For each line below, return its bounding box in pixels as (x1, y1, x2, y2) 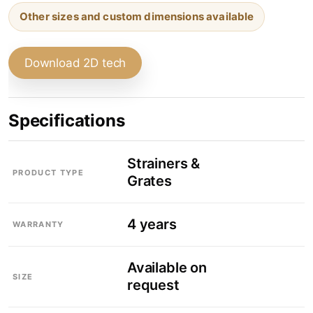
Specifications (8, 110, 125, 131)
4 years (127, 215, 177, 233)
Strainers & (127, 154, 201, 172)
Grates (127, 172, 172, 189)
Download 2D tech (24, 55, 126, 70)
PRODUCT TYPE (13, 167, 84, 177)
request (127, 276, 180, 293)
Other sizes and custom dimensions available (20, 9, 254, 23)
